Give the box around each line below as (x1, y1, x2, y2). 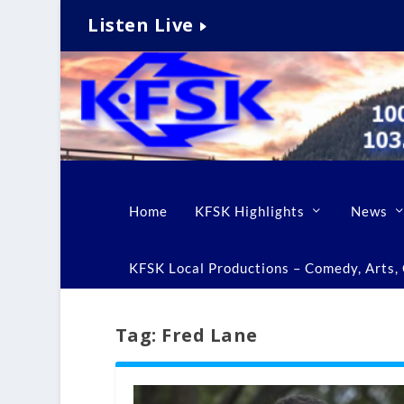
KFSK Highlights (194, 202, 305, 219)
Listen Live (87, 13, 194, 38)
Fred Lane (161, 323, 258, 347)
